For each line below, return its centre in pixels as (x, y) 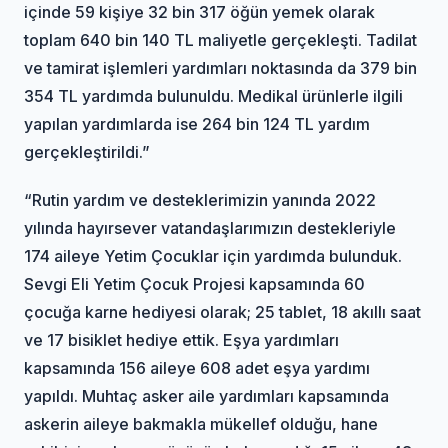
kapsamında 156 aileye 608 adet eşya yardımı (197, 367)
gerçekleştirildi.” (87, 151)
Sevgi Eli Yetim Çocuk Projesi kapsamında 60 (195, 283)
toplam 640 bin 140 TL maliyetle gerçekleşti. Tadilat (221, 39)
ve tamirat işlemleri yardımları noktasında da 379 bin (221, 67)
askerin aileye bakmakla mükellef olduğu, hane (201, 423)
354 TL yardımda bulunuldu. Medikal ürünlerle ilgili (214, 95)
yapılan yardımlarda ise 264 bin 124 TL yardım (197, 123)
